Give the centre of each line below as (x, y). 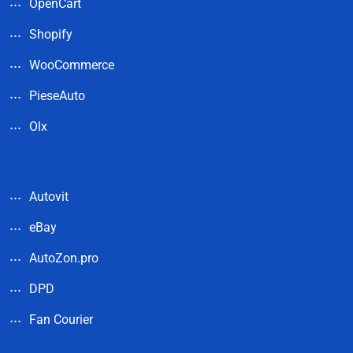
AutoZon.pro (64, 258)
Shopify (51, 34)
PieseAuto (57, 95)
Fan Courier (61, 319)
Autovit (49, 196)
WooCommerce (72, 65)
